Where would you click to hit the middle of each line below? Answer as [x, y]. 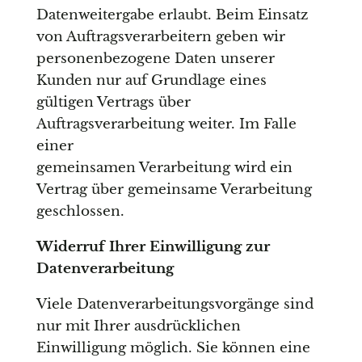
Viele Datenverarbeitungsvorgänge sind [175, 305]
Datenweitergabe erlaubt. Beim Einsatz [172, 15]
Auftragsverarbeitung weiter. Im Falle [166, 124]
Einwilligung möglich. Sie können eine [173, 348]
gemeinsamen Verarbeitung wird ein [164, 168]
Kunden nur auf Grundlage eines [151, 81]
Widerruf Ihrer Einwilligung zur [153, 247]
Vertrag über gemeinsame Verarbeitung [174, 190]
